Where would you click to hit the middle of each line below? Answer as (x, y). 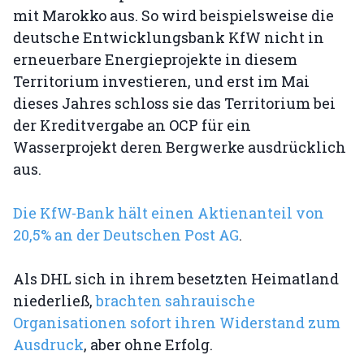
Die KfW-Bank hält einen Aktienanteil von (169, 213)
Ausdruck (48, 344)
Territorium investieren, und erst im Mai (161, 81)
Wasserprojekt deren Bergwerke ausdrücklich (180, 147)
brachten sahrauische (175, 301)
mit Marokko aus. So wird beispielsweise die (173, 15)
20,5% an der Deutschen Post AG (126, 235)
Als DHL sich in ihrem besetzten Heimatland (176, 279)
